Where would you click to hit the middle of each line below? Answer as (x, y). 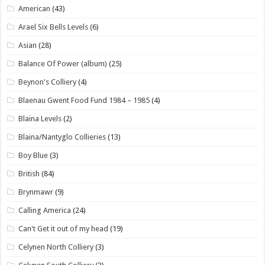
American (35, 8)
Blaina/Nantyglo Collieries (62, 137)
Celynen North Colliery (56, 247)
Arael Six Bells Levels (54, 27)
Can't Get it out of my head (64, 228)
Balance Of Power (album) (63, 63)
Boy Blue (33, 155)
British (29, 173)
